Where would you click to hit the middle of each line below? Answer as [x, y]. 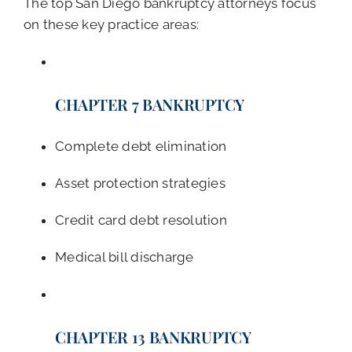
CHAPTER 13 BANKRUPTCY [153, 337]
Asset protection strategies [140, 183]
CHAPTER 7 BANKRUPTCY [150, 104]
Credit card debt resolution [141, 220]
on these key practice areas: [112, 25]
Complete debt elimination [141, 147]
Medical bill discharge [125, 257]
